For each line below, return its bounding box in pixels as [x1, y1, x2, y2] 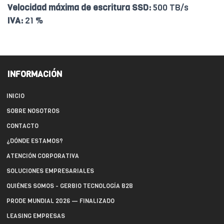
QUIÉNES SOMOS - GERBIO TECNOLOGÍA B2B [6, 182, 133, 190]
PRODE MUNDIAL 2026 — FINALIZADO [6, 197, 114, 205]
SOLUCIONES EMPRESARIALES [6, 167, 94, 175]
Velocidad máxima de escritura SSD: [7, 2, 151, 14]
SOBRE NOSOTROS [6, 107, 59, 115]
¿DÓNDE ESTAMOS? [6, 137, 63, 145]
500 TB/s [151, 2, 188, 14]
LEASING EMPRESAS [6, 212, 65, 220]
